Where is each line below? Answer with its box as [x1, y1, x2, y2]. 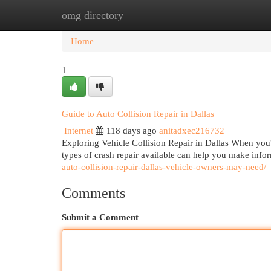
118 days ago [106, 126, 157, 135]
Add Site [205, 10, 238, 20]
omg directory [62, 9, 123, 21]
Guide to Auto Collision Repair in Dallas [62, 109, 214, 119]
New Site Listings [121, 10, 187, 20]
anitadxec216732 [159, 126, 224, 135]
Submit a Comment [62, 212, 139, 222]
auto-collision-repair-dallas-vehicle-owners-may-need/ [62, 162, 266, 172]
